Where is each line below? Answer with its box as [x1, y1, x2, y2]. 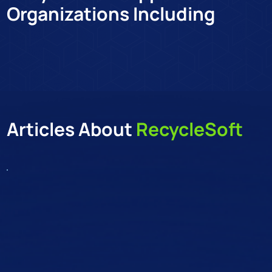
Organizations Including [7, 1, 216, 27]
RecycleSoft [136, 116, 243, 141]
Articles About [7, 116, 137, 141]
